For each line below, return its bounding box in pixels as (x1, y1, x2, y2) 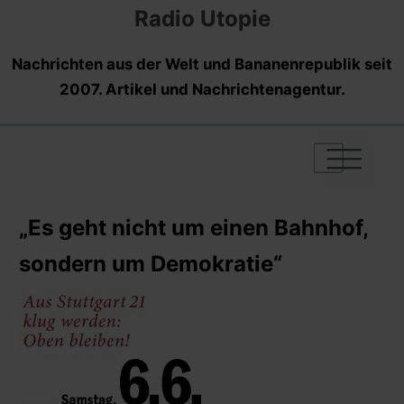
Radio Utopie (133, 5, 271, 32)
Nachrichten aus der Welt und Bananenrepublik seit (12, 54, 392, 73)
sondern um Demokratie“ (19, 250, 282, 277)
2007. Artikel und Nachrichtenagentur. (59, 79, 345, 98)
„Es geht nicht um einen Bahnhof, (19, 214, 368, 241)
